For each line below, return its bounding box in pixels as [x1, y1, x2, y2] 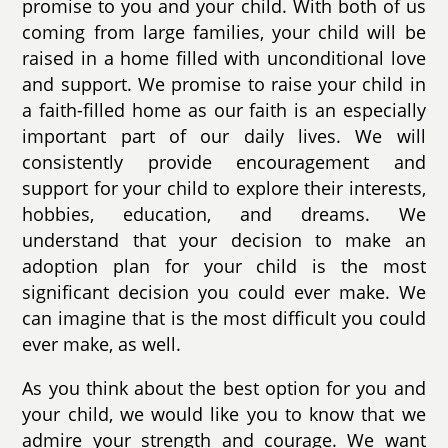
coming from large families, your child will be [22, 20, 426, 45]
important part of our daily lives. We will [22, 124, 426, 149]
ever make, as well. [22, 332, 182, 357]
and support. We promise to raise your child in [22, 72, 426, 97]
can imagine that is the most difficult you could [22, 306, 426, 331]
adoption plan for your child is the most [22, 254, 426, 279]
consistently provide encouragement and [22, 150, 426, 175]
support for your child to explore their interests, [22, 176, 426, 201]
